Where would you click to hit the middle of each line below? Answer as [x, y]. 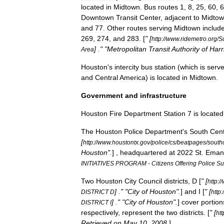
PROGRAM [131, 163]
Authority [185, 49]
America [132, 77]
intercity [127, 67]
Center [150, 17]
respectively [99, 212]
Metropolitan [127, 49]
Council [150, 181]
